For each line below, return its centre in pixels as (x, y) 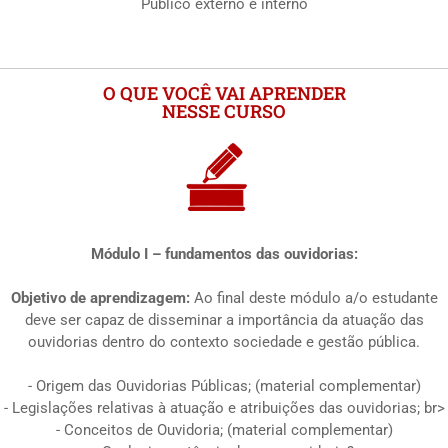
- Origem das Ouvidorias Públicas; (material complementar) (224, 385)
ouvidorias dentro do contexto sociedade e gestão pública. (224, 341)
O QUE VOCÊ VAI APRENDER (224, 93)
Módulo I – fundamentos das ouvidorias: (224, 253)
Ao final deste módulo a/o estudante (313, 297)
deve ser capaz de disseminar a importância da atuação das (224, 319)
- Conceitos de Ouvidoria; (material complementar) (224, 429)
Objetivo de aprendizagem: (100, 297)
